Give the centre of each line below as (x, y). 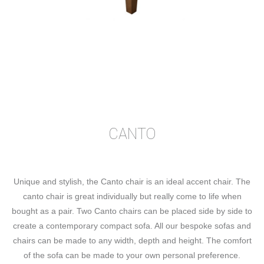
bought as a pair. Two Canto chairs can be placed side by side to (132, 211)
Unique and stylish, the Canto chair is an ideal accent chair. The (132, 181)
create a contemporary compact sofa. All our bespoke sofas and (132, 225)
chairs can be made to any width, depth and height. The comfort (132, 240)
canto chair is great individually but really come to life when (132, 196)
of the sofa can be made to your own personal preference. (132, 255)
